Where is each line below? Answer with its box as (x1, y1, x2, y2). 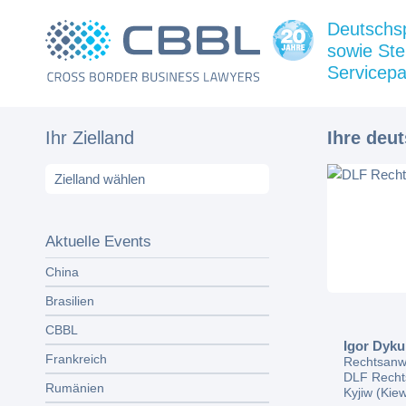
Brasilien (45, 294, 94, 308)
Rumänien (45, 381, 104, 395)
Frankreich (45, 352, 107, 366)
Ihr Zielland (45, 128, 134, 148)
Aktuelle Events (45, 233, 151, 250)
